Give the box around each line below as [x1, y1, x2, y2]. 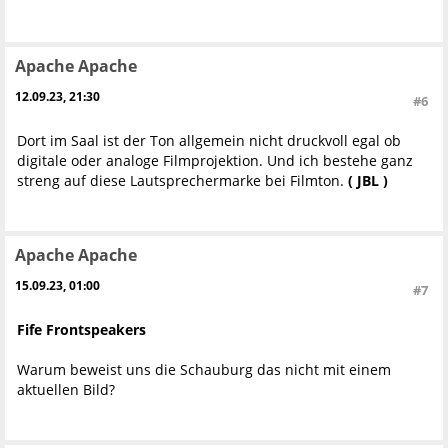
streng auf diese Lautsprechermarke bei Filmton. [17, 171, 348, 191]
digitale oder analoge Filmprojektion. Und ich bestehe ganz [17, 151, 413, 171]
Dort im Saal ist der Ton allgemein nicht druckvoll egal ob [17, 131, 401, 151]
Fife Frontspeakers [17, 320, 146, 340]
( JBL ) [348, 171, 388, 191]
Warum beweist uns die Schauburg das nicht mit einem [17, 360, 391, 380]
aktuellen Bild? [17, 380, 115, 400]
